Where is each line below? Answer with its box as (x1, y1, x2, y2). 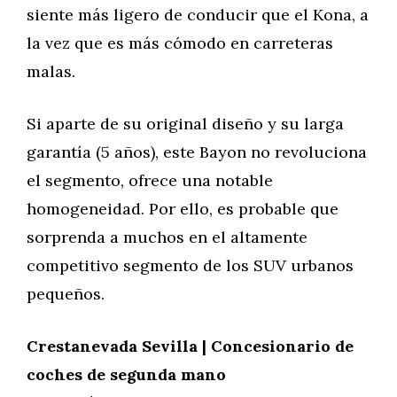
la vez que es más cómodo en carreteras (27, 33, 333, 53)
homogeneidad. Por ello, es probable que (27, 198, 339, 219)
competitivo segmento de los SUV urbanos (27, 255, 354, 276)
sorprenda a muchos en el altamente (27, 227, 307, 247)
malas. (27, 61, 75, 82)
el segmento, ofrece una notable (27, 170, 273, 191)
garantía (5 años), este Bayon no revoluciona (27, 142, 367, 162)
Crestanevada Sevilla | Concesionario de (27, 336, 354, 356)
